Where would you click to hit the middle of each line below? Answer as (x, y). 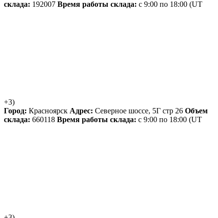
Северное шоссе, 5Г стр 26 (139, 111)
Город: (15, 111)
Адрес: (81, 111)
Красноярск (48, 111)
